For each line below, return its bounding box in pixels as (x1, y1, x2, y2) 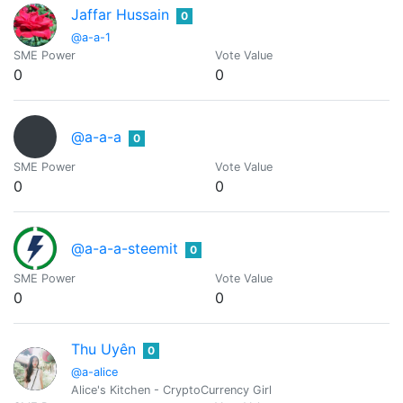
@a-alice (71, 365, 118, 379)
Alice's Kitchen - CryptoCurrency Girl (71, 383, 272, 397)
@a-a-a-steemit (71, 239, 178, 257)
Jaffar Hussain (71, 5, 169, 23)
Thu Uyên (71, 340, 136, 358)
